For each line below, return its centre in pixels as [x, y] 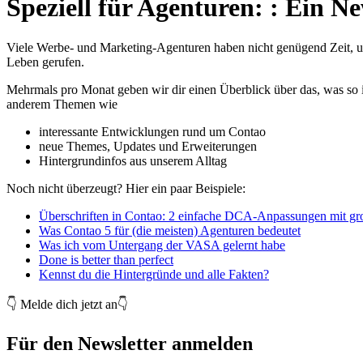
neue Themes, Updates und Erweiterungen [148, 146]
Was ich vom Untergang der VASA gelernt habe [162, 245]
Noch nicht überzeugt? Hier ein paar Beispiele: [126, 188]
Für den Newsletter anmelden [130, 343]
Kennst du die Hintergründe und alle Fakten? [154, 274]
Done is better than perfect [106, 259]
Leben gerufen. [45, 62]
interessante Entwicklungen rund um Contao [152, 131]
